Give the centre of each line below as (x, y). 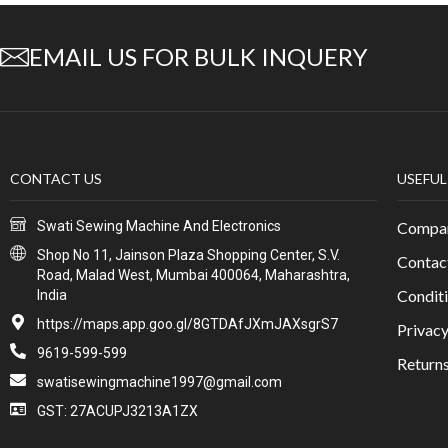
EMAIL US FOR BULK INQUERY (198, 56)
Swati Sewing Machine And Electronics (159, 225)
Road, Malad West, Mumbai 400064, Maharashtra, (193, 274)
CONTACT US (56, 178)
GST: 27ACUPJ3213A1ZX (117, 410)
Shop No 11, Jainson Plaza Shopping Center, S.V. (188, 254)
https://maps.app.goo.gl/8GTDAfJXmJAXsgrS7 (187, 323)
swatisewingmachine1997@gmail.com (159, 381)
